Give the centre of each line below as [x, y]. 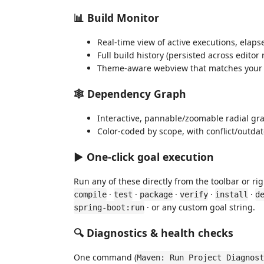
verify [194, 194]
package [156, 194]
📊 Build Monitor [116, 17]
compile [90, 194]
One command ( [105, 257]
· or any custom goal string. [200, 207]
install [232, 194]
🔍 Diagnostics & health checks [154, 232]
